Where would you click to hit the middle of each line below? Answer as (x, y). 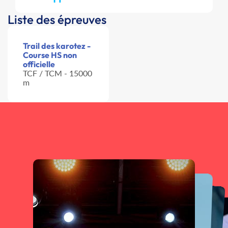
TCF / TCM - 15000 (58, 73)
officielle (39, 64)
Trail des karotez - (57, 46)
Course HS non (50, 55)
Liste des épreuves (57, 20)
